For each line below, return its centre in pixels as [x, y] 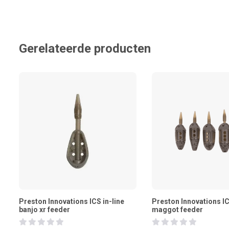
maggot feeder [177, 210]
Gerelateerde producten [85, 49]
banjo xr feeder [44, 210]
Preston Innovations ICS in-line [72, 202]
